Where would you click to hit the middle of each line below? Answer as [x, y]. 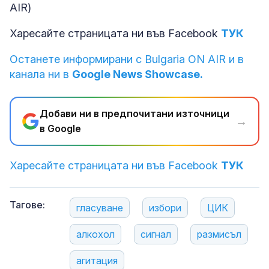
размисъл [219, 234]
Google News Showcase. [138, 74]
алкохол [95, 234]
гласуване [100, 208]
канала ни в [41, 74]
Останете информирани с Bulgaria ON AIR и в [127, 59]
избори [165, 208]
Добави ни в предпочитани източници [134, 114]
